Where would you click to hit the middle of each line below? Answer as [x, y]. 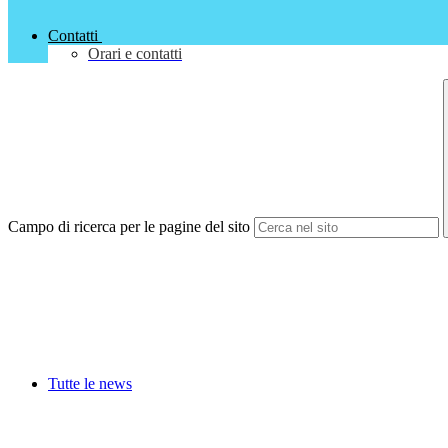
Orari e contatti [135, 54]
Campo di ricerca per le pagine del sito [129, 227]
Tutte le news [90, 384]
